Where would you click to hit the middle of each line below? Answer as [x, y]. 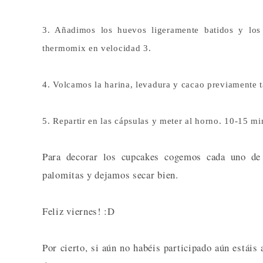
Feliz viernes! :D [79, 211]
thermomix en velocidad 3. [97, 48]
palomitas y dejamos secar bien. [110, 174]
